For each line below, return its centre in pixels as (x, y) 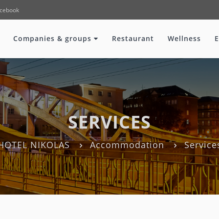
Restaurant (133, 38)
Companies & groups (54, 38)
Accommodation (127, 145)
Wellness (184, 38)
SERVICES (109, 122)
